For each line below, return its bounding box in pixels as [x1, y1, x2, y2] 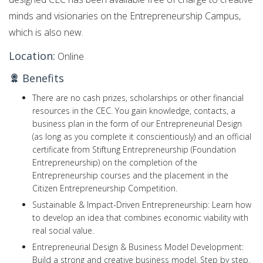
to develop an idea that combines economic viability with [32, 212, 248, 224]
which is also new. [9, 25, 83, 39]
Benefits [19, 71, 64, 86]
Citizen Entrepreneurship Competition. [32, 183, 177, 194]
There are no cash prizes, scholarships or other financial [32, 92, 244, 104]
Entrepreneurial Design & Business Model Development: [32, 241, 244, 253]
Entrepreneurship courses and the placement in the [32, 170, 228, 181]
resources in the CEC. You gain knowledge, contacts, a [32, 105, 235, 117]
